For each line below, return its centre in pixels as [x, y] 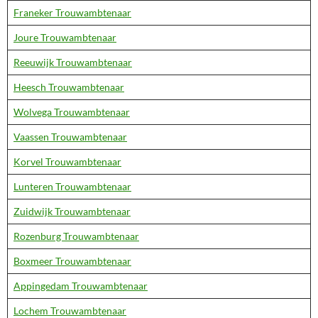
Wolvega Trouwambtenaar [72, 112]
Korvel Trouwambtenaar [67, 161]
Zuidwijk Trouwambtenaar [72, 211]
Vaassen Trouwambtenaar [70, 137]
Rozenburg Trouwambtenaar [76, 236]
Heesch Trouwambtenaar [69, 87]
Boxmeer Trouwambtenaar [72, 261]
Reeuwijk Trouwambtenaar [73, 62]
